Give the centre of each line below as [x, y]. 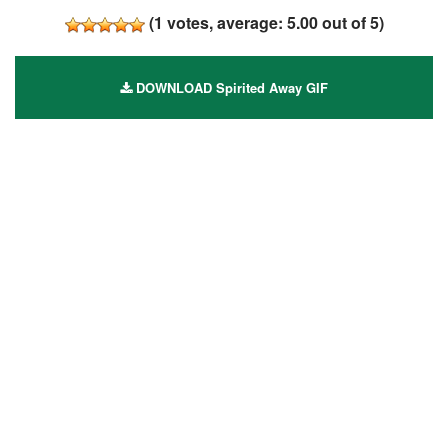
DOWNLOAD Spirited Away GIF [230, 87]
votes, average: [224, 22]
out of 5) [350, 22]
